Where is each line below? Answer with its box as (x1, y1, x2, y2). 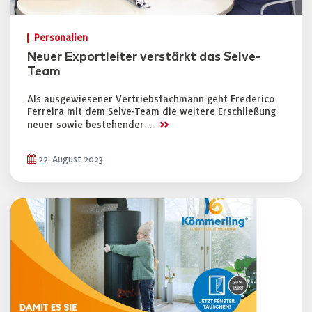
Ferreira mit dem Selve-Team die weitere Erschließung (27, 107, 276, 117)
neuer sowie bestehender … (27, 120, 157, 130)
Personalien (34, 33, 88, 43)
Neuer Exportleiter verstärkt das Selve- (27, 51, 260, 63)
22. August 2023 (36, 155, 103, 164)
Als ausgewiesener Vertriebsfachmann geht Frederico (27, 94, 274, 104)
